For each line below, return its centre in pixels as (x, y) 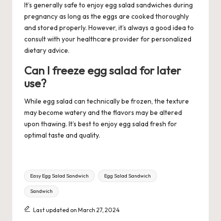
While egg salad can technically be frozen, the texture (107, 101)
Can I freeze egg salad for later (103, 71)
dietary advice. (47, 51)
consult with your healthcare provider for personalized (108, 39)
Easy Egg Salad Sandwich (60, 176)
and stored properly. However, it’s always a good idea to (109, 28)
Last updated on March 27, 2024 (76, 210)
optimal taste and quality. (62, 135)
